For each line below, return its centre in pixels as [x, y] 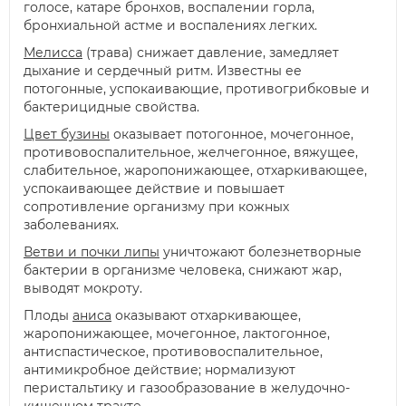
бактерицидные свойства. [111, 107]
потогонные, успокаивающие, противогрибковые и [197, 89]
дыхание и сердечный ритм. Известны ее [163, 71]
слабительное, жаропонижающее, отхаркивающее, [195, 171]
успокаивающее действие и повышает [154, 189]
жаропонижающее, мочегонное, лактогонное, [177, 334]
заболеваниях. [71, 225]
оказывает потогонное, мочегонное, [232, 135]
